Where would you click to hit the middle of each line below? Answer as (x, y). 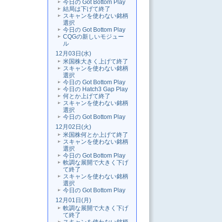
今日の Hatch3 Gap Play (95, 89)
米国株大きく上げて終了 (96, 62)
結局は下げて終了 (87, 9)
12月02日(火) (73, 127)
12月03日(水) (73, 54)
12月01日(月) (73, 200)
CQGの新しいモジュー (93, 37)
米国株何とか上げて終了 (96, 135)
